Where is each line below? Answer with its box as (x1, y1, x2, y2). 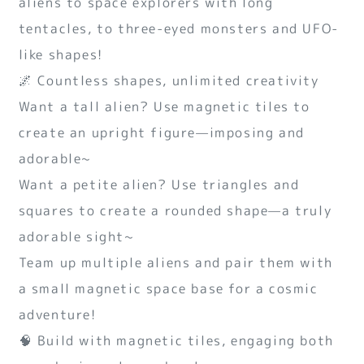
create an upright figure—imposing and (18, 123, 305, 141)
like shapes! (18, 45, 103, 63)
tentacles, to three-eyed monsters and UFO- (18, 19, 339, 37)
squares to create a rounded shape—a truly (18, 201, 332, 219)
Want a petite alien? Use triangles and (18, 175, 300, 193)
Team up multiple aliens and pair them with (18, 253, 333, 271)
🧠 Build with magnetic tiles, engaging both (18, 331, 334, 349)
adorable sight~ (18, 227, 135, 245)
